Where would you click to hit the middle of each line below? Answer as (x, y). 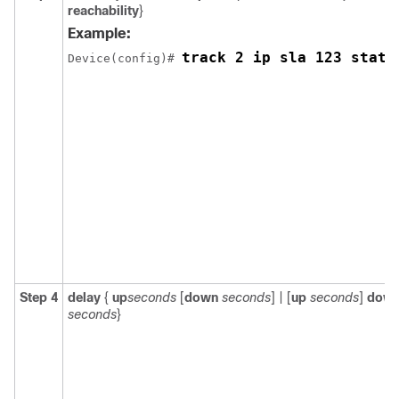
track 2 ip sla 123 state (289, 57)
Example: (99, 33)
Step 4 (39, 297)
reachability (103, 11)
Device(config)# (125, 58)
